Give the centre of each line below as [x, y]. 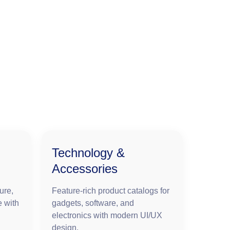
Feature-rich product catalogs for [111, 191]
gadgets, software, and [93, 203]
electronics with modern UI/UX [107, 216]
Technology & [88, 153]
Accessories [85, 169]
